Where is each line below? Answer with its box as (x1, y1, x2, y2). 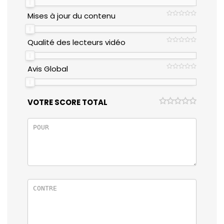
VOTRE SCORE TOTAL (27, 96, 107, 107)
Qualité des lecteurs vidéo (27, 36, 125, 47)
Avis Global (27, 63, 68, 74)
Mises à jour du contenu (27, 10, 115, 21)
